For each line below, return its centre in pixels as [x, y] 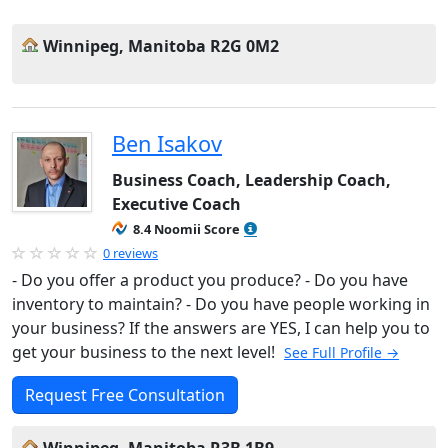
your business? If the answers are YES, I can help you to [221, 328]
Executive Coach [176, 204]
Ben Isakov [167, 143]
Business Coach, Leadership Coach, [251, 180]
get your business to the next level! [145, 352]
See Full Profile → [341, 352]
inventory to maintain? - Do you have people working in [221, 304]
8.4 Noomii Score [186, 229]
